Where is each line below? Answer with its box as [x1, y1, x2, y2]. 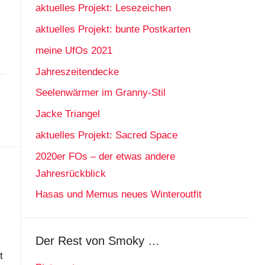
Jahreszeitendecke [35, 66, 119, 77]
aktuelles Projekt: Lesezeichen [35, 2, 171, 14]
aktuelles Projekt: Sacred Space [35, 129, 177, 141]
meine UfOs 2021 [35, 44, 112, 56]
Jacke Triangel [35, 108, 100, 120]
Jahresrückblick [35, 167, 106, 179]
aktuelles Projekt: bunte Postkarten [35, 23, 190, 35]
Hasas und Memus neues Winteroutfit [35, 189, 202, 201]
